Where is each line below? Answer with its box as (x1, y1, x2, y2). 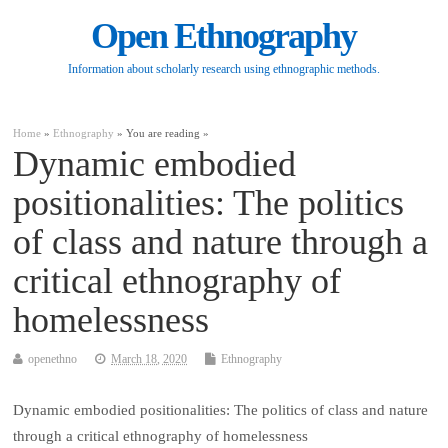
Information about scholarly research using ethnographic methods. (67, 62, 380, 77)
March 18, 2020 (111, 351, 188, 366)
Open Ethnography (91, 16, 357, 57)
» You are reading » (114, 127, 210, 139)
